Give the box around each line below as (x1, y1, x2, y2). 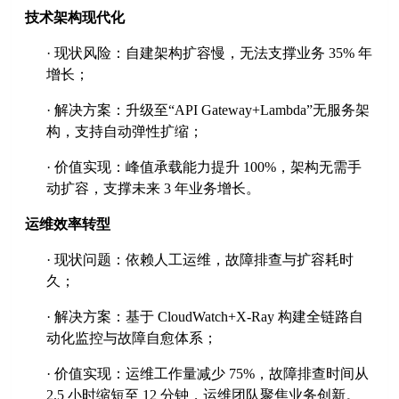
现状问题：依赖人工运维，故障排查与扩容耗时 (54, 252, 354, 268)
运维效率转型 (25, 216, 111, 232)
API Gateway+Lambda (175, 102, 307, 118)
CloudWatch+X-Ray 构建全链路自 (154, 309, 364, 325)
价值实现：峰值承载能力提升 (54, 159, 240, 175)
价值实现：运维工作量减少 (54, 366, 226, 382)
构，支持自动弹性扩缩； (46, 124, 204, 140)
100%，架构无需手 (240, 159, 362, 175)
